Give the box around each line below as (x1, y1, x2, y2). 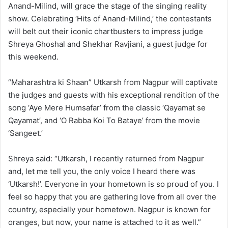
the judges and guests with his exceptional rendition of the (8, 90, 219, 100)
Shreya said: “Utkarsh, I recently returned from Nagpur (8, 153, 204, 163)
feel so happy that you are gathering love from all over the (8, 191, 216, 202)
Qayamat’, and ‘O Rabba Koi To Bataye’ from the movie (8, 115, 200, 125)
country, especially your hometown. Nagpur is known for (8, 204, 211, 214)
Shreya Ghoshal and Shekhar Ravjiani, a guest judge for (8, 39, 208, 49)
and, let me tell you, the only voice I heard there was (8, 166, 195, 176)
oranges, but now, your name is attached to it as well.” (8, 217, 201, 227)
